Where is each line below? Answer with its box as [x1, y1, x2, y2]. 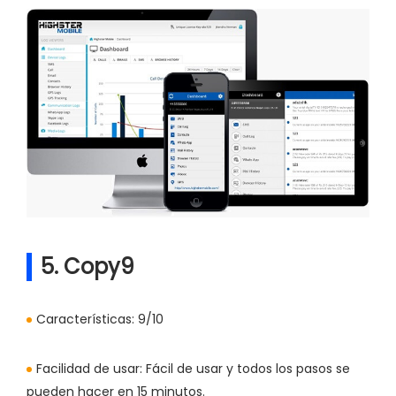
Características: [36, 310, 134, 329]
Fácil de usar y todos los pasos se [142, 360, 350, 378]
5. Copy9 [41, 252, 134, 282]
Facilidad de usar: [36, 360, 142, 378]
